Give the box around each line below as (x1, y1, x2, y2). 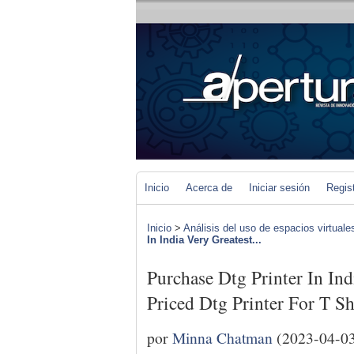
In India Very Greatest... (147, 234, 262, 246)
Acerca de (186, 182, 232, 194)
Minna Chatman (172, 326, 273, 348)
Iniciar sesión (249, 182, 310, 194)
